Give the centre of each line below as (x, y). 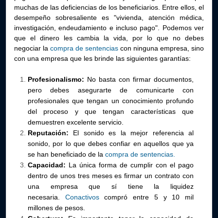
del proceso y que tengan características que (111, 111)
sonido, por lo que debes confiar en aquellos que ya (111, 144)
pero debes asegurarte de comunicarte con (111, 90)
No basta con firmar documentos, (140, 79)
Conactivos (82, 197)
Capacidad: (48, 165)
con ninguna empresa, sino (161, 48)
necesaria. (46, 197)
